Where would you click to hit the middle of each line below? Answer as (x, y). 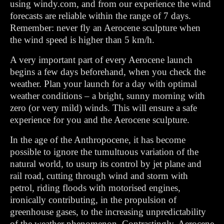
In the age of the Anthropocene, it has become (98, 140)
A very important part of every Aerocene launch (101, 60)
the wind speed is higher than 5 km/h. (82, 40)
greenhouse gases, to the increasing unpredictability (108, 212)
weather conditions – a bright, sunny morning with (107, 96)
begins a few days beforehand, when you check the (108, 72)
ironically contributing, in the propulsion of (93, 200)
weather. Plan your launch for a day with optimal (103, 84)
